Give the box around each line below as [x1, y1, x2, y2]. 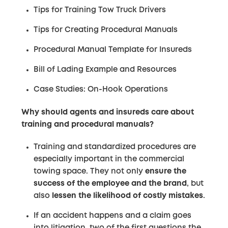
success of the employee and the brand [34, 180, 187, 187]
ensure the [145, 167, 187, 175]
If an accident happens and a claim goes [34, 212, 192, 219]
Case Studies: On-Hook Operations [34, 86, 168, 94]
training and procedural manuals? [21, 121, 154, 129]
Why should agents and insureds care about [21, 109, 194, 117]
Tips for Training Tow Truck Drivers [34, 7, 166, 14]
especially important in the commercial [34, 155, 185, 163]
